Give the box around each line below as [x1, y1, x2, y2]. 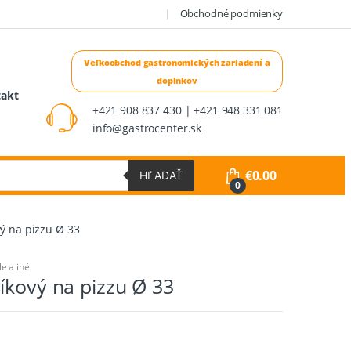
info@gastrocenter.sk [92, 120, 202, 136]
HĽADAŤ [139, 168, 183, 182]
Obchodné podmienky [179, 6, 283, 21]
